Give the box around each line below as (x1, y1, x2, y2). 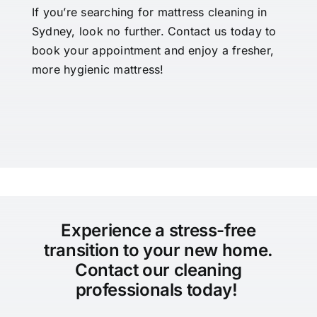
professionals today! (75, 279, 242, 301)
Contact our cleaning (75, 260, 242, 281)
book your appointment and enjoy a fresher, (31, 43, 275, 58)
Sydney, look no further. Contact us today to (31, 24, 277, 39)
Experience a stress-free (61, 220, 256, 241)
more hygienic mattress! (31, 62, 164, 77)
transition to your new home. (44, 240, 273, 261)
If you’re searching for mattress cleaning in (31, 5, 267, 20)
